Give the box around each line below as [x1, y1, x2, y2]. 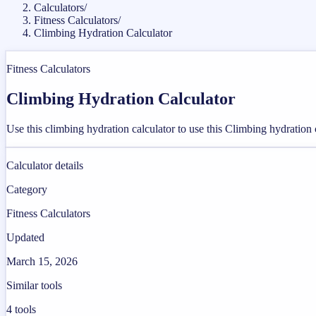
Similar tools [6, 279, 62, 291]
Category [6, 183, 47, 195]
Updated [6, 231, 44, 243]
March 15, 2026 [6, 255, 78, 267]
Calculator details [6, 159, 83, 171]
